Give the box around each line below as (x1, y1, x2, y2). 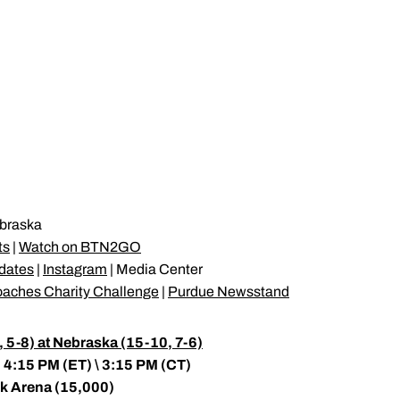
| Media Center (107, 262, 203, 277)
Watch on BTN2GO (19, 239, 141, 254)
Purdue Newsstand (168, 284, 289, 299)
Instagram (43, 262, 107, 277)
